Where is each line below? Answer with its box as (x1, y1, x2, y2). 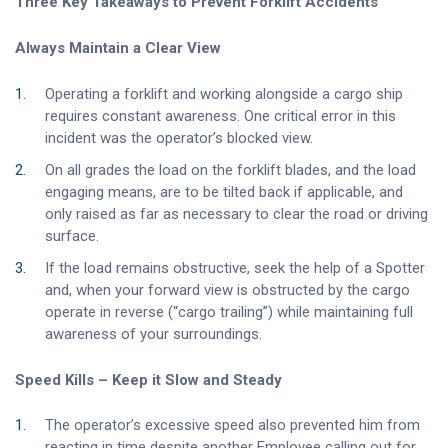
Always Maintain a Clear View (15, 39, 221, 57)
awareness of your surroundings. (45, 325, 262, 344)
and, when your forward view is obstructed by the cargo (45, 281, 410, 300)
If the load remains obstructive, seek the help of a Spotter (45, 259, 425, 278)
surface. (45, 226, 99, 245)
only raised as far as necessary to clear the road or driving (45, 204, 428, 223)
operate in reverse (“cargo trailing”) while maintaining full (45, 303, 413, 322)
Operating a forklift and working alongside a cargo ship (45, 84, 403, 103)
